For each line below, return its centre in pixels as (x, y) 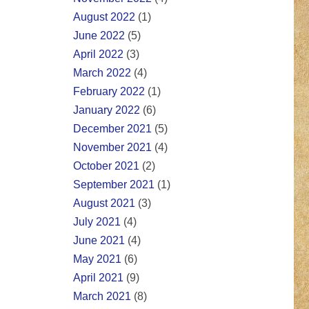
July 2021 (97, 222)
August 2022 (104, 17)
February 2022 (109, 92)
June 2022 (99, 36)
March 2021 (102, 297)
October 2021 (106, 166)
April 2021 (98, 278)
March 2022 (102, 73)
